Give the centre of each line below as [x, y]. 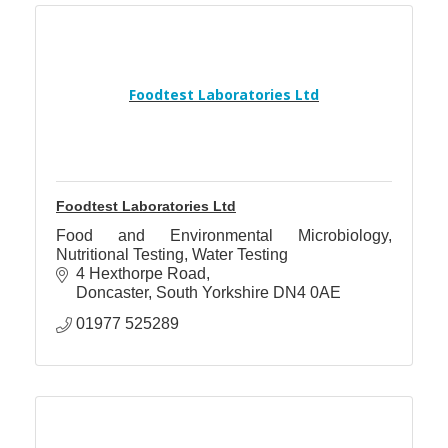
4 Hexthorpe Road [141, 274]
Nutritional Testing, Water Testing [172, 255]
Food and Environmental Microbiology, [224, 236]
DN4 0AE [307, 293]
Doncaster [112, 293]
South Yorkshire [212, 293]
